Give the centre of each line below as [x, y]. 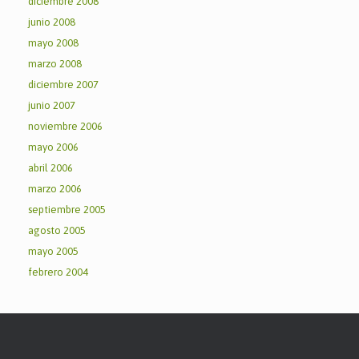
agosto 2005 [57, 230]
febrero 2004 [58, 272]
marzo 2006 [55, 188]
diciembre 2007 [63, 84]
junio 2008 [52, 22]
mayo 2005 [53, 251]
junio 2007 [52, 105]
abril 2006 [50, 167]
